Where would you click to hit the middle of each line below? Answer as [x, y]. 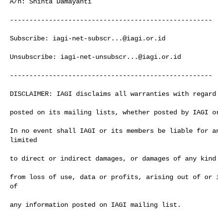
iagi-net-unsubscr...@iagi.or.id [121, 57]
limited [23, 140]
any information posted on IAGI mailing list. [95, 205]
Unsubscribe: [35, 57]
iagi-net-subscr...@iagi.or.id [109, 38]
